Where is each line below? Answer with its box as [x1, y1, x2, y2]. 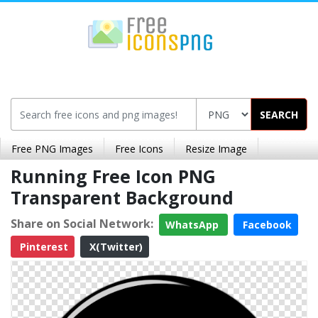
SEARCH [260, 107, 298, 121]
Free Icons [115, 142, 163, 155]
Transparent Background [11, 185, 234, 209]
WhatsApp [165, 218, 221, 231]
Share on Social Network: [11, 215, 153, 231]
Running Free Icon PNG [11, 164, 216, 188]
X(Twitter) [87, 240, 143, 253]
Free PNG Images [11, 142, 93, 155]
